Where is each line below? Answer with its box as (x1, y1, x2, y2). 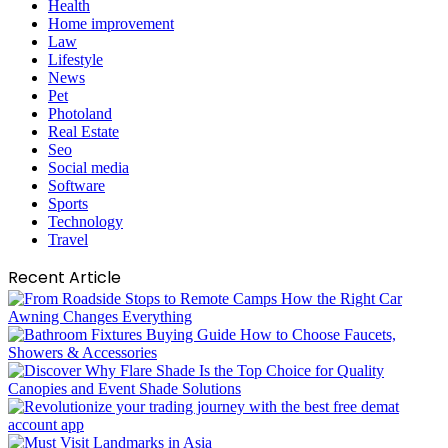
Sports (48, 194, 88, 212)
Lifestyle (48, 50, 103, 68)
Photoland (48, 104, 112, 122)
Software (48, 176, 105, 194)
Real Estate (48, 122, 119, 140)
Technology (48, 212, 123, 230)
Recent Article (8, 265, 121, 289)
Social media (48, 158, 129, 176)
